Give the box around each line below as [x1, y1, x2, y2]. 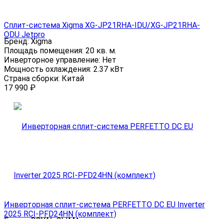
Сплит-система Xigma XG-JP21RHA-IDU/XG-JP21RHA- [4, 20, 200, 30]
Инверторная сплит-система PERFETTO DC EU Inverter [4, 199, 205, 209]
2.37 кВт [93, 64, 124, 74]
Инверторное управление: [4, 55, 102, 65]
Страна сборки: [4, 73, 62, 83]
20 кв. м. [86, 45, 116, 55]
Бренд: [4, 36, 31, 46]
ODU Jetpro [4, 29, 45, 39]
